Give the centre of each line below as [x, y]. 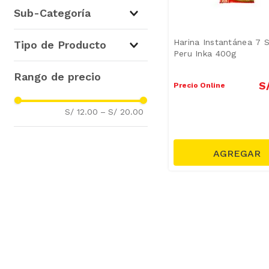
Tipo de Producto [60, 45]
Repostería [49, 6]
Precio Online [199, 85]
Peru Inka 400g [205, 53]
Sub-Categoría [52, 13]
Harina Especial [58, 70]
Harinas [42, 38]
